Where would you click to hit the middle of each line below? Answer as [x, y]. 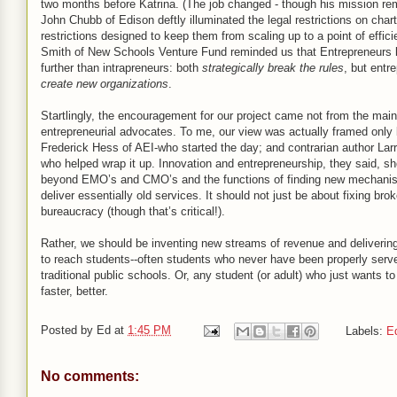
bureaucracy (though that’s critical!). [133, 211]
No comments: [90, 376]
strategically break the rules [273, 68]
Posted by [69, 331]
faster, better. [74, 291]
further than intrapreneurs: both [121, 68]
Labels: [366, 331]
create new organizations [105, 84]
